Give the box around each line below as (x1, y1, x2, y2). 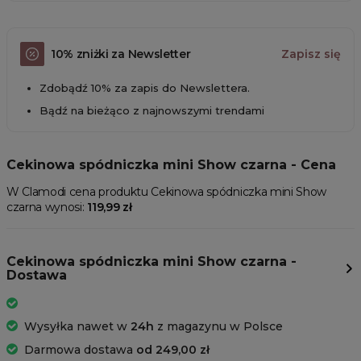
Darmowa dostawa (24, 342, 136, 358)
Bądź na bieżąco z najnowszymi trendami (39, 104, 264, 118)
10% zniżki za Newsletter (51, 46, 191, 61)
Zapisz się (281, 47, 341, 62)
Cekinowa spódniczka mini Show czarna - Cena (6, 157, 336, 173)
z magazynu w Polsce (154, 319, 283, 334)
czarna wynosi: (6, 200, 88, 215)
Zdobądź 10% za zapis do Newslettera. (39, 81, 250, 95)
